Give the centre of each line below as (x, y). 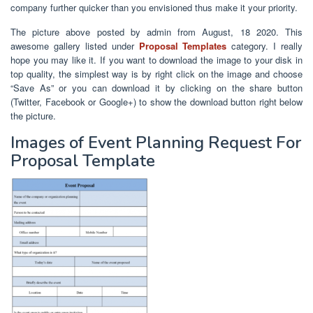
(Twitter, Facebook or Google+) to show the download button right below (156, 101)
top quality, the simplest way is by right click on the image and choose (156, 73)
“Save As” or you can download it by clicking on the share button (156, 87)
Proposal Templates (183, 45)
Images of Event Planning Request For (156, 142)
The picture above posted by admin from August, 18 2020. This (156, 31)
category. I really (264, 45)
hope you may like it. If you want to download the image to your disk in (156, 59)
